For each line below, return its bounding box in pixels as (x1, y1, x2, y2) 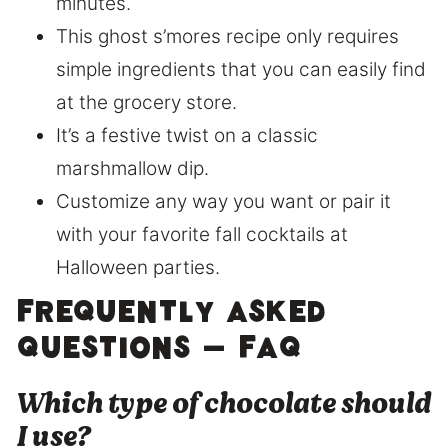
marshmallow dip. (56, 156, 209, 180)
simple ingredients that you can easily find (56, 57, 426, 81)
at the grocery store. (56, 90, 237, 114)
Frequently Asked (16, 300, 325, 334)
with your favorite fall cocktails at (56, 222, 348, 246)
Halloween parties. (56, 255, 220, 279)
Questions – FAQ (16, 336, 302, 370)
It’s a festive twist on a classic (56, 123, 318, 147)
